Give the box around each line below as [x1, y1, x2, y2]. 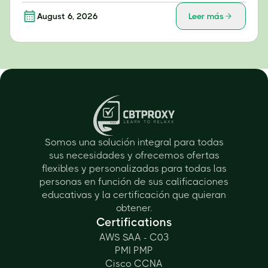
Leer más [188, 11, 224, 22]
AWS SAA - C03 [99, 232, 169, 243]
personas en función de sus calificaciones [39, 176, 229, 188]
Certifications [96, 216, 172, 230]
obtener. [116, 202, 152, 214]
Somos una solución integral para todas [44, 136, 224, 148]
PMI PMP [115, 245, 153, 257]
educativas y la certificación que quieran [42, 189, 226, 201]
